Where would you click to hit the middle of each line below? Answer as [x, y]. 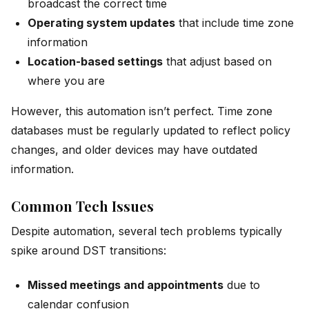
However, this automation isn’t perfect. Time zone [142, 111]
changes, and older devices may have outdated [134, 149]
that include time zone [235, 22]
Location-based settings [95, 61]
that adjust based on [217, 61]
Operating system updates [101, 22]
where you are [66, 80]
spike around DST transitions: [89, 250]
